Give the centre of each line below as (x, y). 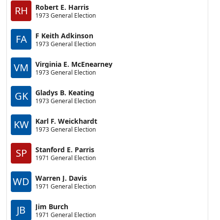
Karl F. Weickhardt (67, 121)
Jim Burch (52, 206)
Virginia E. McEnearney (74, 64)
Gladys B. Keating (65, 92)
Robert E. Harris (62, 7)
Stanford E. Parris (65, 149)
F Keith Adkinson (65, 35)
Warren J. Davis (61, 178)
